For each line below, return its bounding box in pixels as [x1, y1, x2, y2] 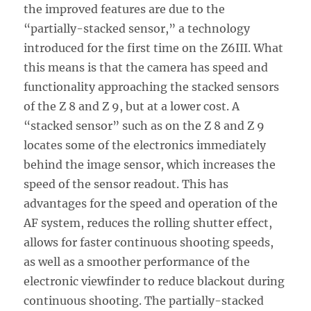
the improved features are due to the [24, 2, 226, 17]
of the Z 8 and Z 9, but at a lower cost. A [24, 99, 240, 114]
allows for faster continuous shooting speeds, [24, 235, 274, 250]
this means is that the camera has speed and [24, 60, 269, 75]
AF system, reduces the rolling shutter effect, [24, 216, 273, 230]
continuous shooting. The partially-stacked [24, 294, 264, 308]
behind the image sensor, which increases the [24, 158, 276, 172]
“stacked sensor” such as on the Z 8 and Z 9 [24, 119, 265, 133]
